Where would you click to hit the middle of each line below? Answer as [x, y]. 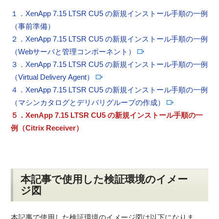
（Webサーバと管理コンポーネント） [73, 51]
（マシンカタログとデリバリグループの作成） [88, 102]
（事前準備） [33, 26]
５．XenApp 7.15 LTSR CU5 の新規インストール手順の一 [107, 115]
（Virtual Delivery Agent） [53, 77]
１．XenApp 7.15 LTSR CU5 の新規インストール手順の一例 [109, 13]
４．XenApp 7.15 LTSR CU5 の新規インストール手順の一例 [109, 89]
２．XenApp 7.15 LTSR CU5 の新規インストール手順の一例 [109, 39]
